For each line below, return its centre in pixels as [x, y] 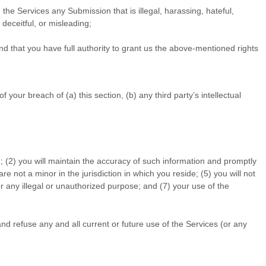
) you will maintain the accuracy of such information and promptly [135, 161]
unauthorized [80, 186]
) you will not [232, 173]
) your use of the [198, 186]
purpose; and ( [134, 186]
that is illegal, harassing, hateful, [172, 11]
